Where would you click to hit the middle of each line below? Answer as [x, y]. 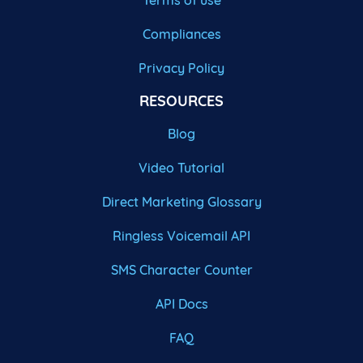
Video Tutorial [181, 168]
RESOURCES [181, 101]
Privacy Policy [181, 68]
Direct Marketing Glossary [181, 202]
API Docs [181, 304]
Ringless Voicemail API [181, 236]
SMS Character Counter [181, 270]
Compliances [181, 34]
